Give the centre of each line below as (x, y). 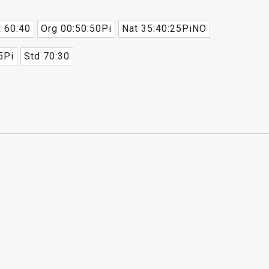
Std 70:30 (47, 56)
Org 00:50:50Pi (76, 28)
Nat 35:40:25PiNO (164, 28)
